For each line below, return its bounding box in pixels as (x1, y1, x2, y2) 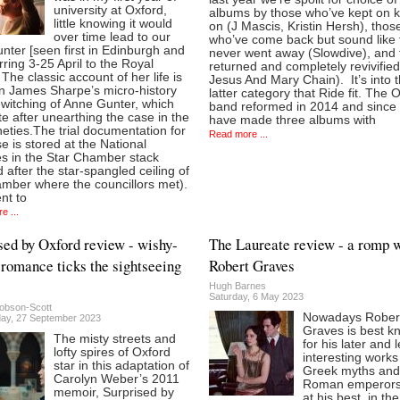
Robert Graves (209, 254, 295, 276)
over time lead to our (53, 29, 171, 44)
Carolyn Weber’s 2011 (53, 371, 179, 386)
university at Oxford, (53, 3, 167, 17)
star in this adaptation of (53, 358, 189, 372)
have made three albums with (209, 112, 376, 127)
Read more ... (209, 128, 268, 139)
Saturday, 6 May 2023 (209, 290, 304, 302)
